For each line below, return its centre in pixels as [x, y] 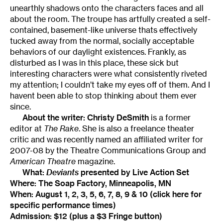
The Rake [61, 128]
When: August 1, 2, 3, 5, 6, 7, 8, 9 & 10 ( [81, 194]
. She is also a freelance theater [136, 128]
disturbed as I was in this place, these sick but [94, 62]
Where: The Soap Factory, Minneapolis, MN [91, 183]
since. [20, 106]
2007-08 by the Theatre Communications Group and [108, 150]
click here [171, 194]
